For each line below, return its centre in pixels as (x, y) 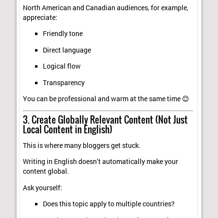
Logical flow (62, 66)
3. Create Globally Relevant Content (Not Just (106, 119)
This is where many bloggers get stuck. (82, 145)
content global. (46, 172)
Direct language (67, 50)
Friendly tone (63, 34)
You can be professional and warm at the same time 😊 (106, 99)
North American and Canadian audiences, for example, (106, 8)
